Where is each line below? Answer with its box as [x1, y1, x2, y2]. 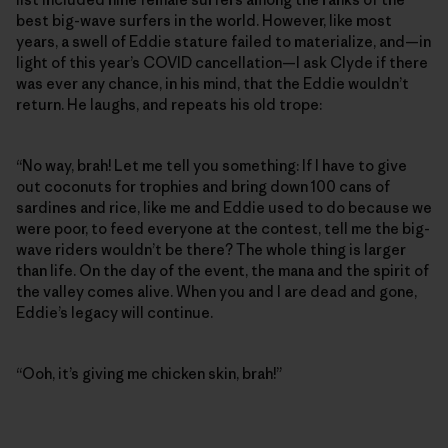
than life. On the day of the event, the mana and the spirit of [16, 260, 429, 280]
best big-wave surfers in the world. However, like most [16, 10, 392, 30]
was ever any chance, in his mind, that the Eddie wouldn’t [16, 73, 409, 93]
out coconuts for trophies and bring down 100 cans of [16, 176, 390, 196]
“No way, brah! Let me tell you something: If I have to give [16, 155, 407, 175]
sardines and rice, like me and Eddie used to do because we [16, 197, 432, 217]
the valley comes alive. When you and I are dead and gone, [16, 281, 417, 301]
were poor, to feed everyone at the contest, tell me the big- [16, 218, 430, 238]
